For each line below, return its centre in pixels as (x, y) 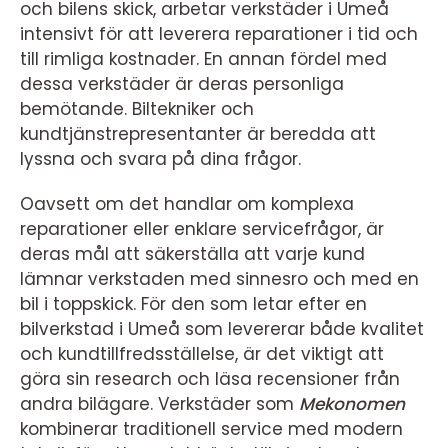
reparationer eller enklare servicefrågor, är (202, 229)
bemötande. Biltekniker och (137, 109)
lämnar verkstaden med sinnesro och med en (219, 279)
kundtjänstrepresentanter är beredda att (198, 134)
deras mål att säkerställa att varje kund (192, 254)
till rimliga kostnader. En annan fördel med (203, 59)
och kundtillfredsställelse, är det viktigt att (202, 354)
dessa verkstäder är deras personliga (182, 84)
